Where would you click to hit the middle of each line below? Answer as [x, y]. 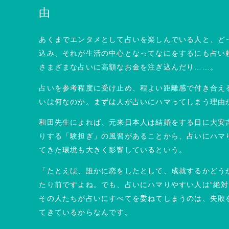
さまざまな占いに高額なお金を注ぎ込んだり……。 [129, 67]
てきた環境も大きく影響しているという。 [113, 150]
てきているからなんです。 [86, 213]
